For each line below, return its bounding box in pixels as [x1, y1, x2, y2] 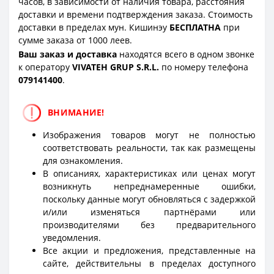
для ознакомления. [43, 155, 123, 167]
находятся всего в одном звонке [117, 48, 254, 60]
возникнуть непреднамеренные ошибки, [43, 180, 256, 193]
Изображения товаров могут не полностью [43, 129, 256, 141]
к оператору [18, 61, 72, 73]
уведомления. [43, 232, 101, 244]
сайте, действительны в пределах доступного [43, 257, 256, 270]
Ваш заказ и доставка [18, 48, 117, 60]
